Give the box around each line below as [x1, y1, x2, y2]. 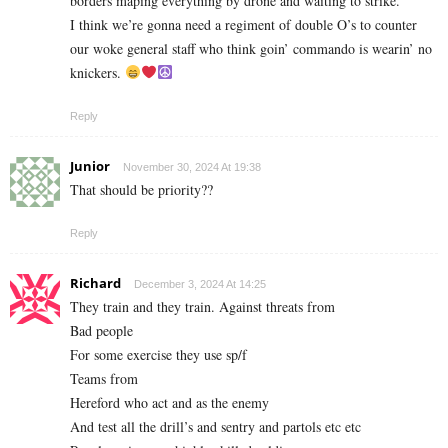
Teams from [70, 368, 138, 388]
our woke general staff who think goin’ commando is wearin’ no [70, 38, 432, 58]
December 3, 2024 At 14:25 [134, 277, 266, 290]
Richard [70, 273, 121, 292]
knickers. [70, 62, 125, 82]
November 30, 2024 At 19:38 [123, 160, 261, 173]
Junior [70, 156, 110, 175]
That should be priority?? [70, 179, 213, 199]
